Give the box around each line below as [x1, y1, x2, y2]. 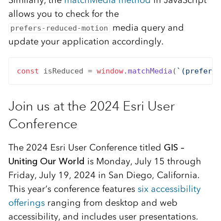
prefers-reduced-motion [10, 23, 109, 33]
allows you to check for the [8, 8, 119, 19]
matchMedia [127, 67, 172, 76]
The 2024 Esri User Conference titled [8, 142, 164, 153]
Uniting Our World [8, 156, 85, 167]
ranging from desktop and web [44, 197, 178, 208]
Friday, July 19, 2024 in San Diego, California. [8, 170, 200, 181]
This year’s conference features [8, 184, 138, 194]
